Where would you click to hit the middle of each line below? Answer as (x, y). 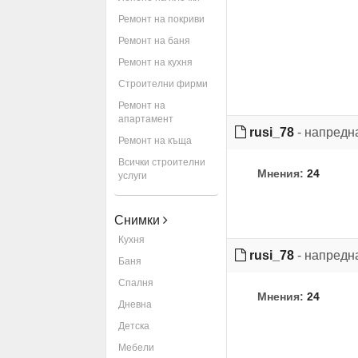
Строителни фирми (163, 84)
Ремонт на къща (155, 141)
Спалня (136, 283)
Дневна (135, 304)
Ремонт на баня (154, 41)
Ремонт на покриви (161, 19)
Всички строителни (162, 162)
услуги (133, 176)
